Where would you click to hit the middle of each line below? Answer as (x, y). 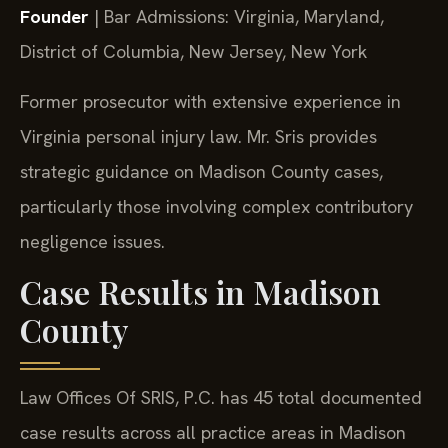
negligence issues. (92, 241)
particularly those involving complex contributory (216, 206)
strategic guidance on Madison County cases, (201, 171)
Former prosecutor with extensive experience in (210, 101)
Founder (54, 17)
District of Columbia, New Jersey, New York (193, 52)
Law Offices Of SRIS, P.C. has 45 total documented (221, 397)
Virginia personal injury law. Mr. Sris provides (198, 136)
